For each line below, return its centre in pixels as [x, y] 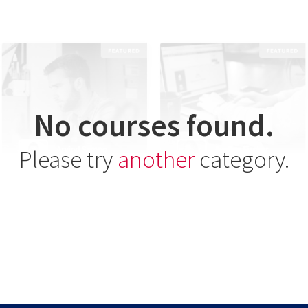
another [156, 159]
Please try [68, 159]
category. [242, 159]
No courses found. [154, 125]
